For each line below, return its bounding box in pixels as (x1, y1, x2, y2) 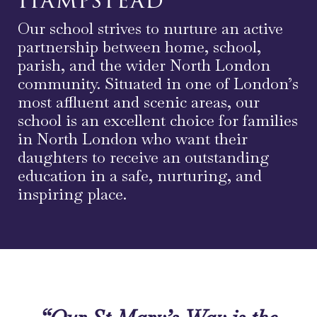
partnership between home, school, (18, 37, 261, 57)
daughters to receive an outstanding (18, 147, 270, 168)
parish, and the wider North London (18, 55, 270, 76)
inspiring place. (18, 184, 127, 204)
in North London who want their (18, 129, 248, 149)
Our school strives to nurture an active (18, 18, 283, 39)
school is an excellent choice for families (18, 110, 298, 131)
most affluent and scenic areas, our (18, 92, 260, 113)
